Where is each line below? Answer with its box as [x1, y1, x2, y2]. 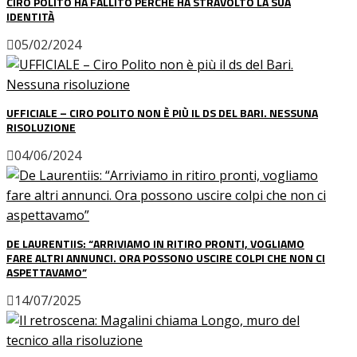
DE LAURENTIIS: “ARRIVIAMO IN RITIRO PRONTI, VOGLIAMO [6, 234, 304, 252]
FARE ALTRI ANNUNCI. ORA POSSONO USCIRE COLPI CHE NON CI [6, 249, 325, 266]
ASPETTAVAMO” [6, 263, 87, 280]
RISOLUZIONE [6, 118, 76, 135]
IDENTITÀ [6, 7, 54, 25]
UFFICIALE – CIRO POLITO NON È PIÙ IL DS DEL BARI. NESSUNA [6, 104, 318, 121]
